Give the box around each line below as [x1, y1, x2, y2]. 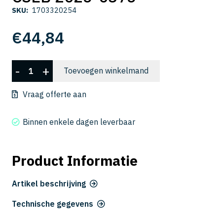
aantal [11, 103, 35, 113]
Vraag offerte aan [23, 89, 86, 100]
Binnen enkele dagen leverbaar [23, 117, 136, 127]
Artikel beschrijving [12, 179, 86, 189]
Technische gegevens [12, 198, 93, 209]
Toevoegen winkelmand [64, 66, 149, 76]
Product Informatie [12, 151, 138, 170]
